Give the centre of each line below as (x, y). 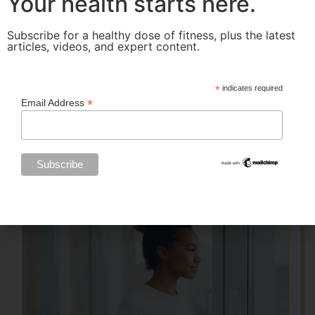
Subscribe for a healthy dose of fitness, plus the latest (151, 35)
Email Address (54, 102)
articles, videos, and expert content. (103, 46)
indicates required (252, 88)
